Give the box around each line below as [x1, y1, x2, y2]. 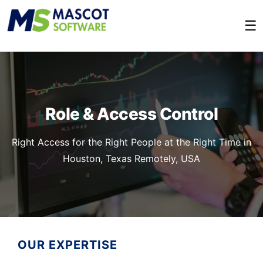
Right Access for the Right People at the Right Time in [12, 136, 251, 148]
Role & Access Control [45, 103, 218, 124]
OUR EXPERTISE [18, 237, 117, 252]
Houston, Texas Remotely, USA [63, 152, 200, 164]
